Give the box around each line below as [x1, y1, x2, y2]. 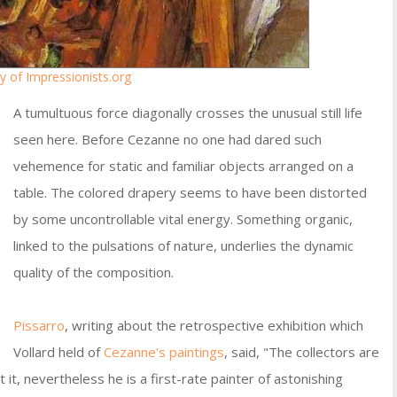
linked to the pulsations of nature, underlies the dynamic [13, 237, 354, 254]
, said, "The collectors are [224, 343, 379, 361]
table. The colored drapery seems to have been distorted [13, 183, 367, 201]
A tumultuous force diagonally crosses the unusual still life [13, 104, 362, 121]
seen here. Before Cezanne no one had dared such [13, 130, 322, 148]
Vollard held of [13, 343, 104, 361]
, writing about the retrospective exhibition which [65, 316, 363, 334]
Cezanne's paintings [104, 343, 224, 361]
